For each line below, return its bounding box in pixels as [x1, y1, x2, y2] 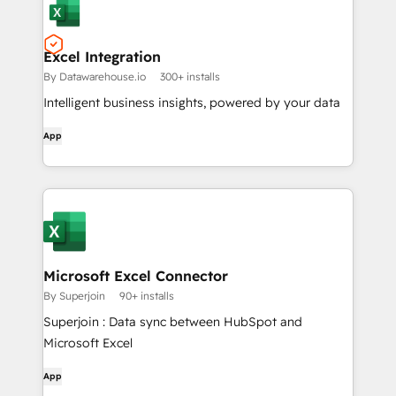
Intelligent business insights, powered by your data [43, 95, 340, 110]
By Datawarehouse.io [43, 70, 146, 83]
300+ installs [160, 70, 220, 83]
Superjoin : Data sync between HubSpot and [43, 314, 302, 330]
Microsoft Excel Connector [43, 267, 228, 285]
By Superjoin [43, 289, 105, 302]
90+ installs [119, 289, 174, 302]
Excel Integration [43, 48, 161, 65]
